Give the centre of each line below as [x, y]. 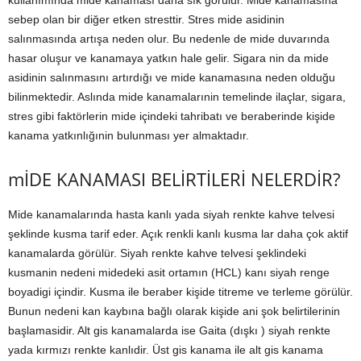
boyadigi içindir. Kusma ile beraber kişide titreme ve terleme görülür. [180, 292]
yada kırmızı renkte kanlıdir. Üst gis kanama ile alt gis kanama [166, 350]
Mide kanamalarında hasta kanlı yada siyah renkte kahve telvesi [171, 215]
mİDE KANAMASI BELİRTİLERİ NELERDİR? [174, 179]
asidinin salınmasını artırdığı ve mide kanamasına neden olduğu [172, 78]
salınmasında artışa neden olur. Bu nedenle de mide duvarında [169, 39]
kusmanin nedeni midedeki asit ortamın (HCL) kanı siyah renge [169, 273]
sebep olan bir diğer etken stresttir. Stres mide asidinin [146, 20]
